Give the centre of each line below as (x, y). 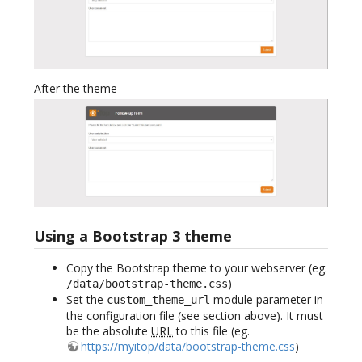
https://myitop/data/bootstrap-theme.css (188, 347)
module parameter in (267, 300)
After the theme (76, 89)
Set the (86, 300)
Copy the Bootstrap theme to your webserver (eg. (197, 268)
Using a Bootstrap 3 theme (133, 236)
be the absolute (109, 331)
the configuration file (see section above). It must (195, 316)
